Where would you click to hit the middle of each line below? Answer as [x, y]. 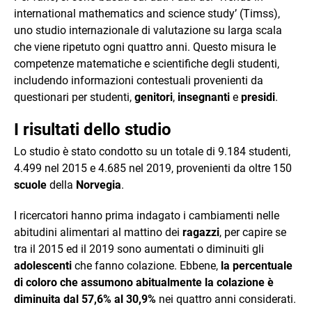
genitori [154, 97]
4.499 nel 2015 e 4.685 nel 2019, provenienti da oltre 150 [153, 168]
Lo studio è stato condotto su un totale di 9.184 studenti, [152, 151]
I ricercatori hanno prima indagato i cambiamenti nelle [147, 215]
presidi [258, 97]
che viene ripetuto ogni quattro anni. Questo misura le [145, 47]
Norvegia [99, 185]
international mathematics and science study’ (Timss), [147, 13]
